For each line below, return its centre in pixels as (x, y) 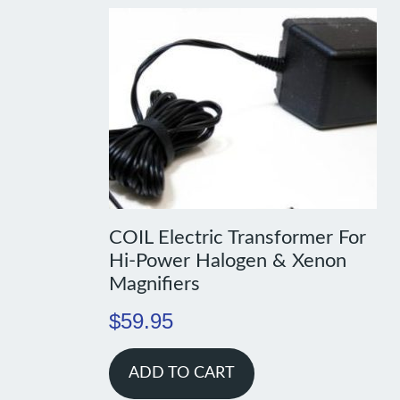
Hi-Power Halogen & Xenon (227, 261)
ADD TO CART (181, 374)
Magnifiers (154, 284)
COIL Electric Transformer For (237, 238)
